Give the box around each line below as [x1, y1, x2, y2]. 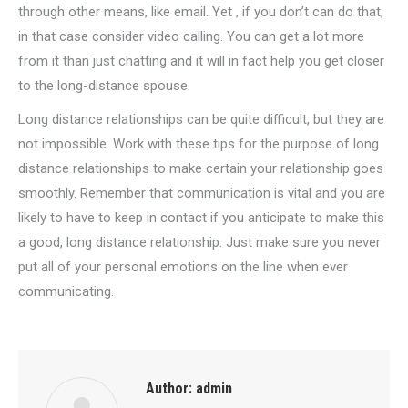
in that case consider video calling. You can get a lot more [18, 28, 364, 45]
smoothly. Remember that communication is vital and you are [18, 185, 385, 201]
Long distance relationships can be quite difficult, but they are [18, 111, 384, 127]
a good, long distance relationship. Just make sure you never [18, 234, 381, 250]
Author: [146, 380, 192, 397]
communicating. [18, 283, 114, 300]
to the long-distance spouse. [18, 77, 190, 94]
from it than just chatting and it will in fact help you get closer [18, 53, 384, 69]
